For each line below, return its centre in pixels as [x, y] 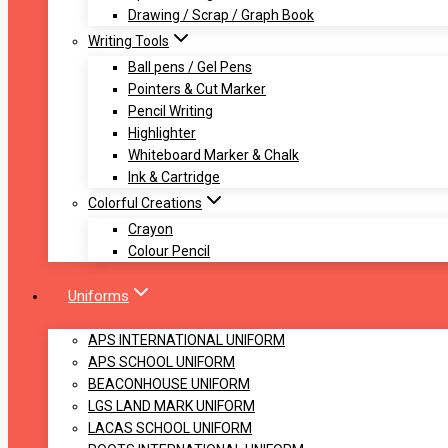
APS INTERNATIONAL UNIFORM [186, 340]
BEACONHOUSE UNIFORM [169, 384]
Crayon [150, 229]
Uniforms [98, 295]
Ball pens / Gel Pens [190, 67]
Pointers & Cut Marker [197, 89]
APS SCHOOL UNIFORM [161, 362]
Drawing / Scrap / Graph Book [221, 15]
